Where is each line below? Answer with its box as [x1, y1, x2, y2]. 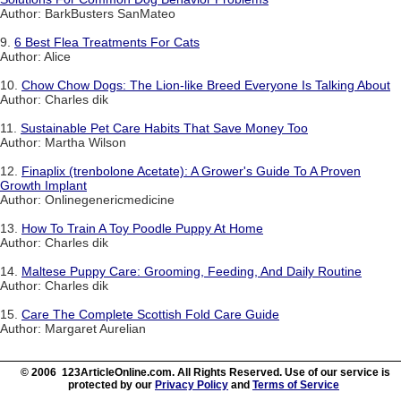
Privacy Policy [155, 378, 228, 391]
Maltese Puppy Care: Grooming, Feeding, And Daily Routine [21, 263, 362, 278]
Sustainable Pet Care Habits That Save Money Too [21, 120, 308, 135]
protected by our [68, 378, 155, 391]
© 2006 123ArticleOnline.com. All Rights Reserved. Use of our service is [20, 365, 390, 379]
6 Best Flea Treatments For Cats [14, 34, 200, 49]
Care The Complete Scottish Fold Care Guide [21, 306, 279, 321]
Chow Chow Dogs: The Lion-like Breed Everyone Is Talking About [21, 77, 390, 92]
